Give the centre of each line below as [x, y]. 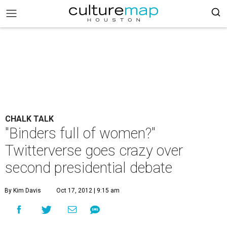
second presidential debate [89, 168]
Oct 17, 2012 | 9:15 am [88, 191]
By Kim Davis [23, 191]
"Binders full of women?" [80, 133]
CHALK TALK [29, 119]
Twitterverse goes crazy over [94, 150]
